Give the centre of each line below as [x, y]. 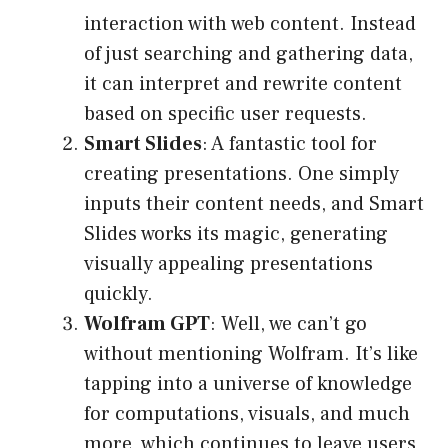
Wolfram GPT [147, 324]
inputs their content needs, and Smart [254, 204]
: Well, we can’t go [288, 324]
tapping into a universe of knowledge [248, 384]
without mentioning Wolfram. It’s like [251, 354]
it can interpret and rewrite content [243, 84]
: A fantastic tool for [289, 144]
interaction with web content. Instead [250, 24]
